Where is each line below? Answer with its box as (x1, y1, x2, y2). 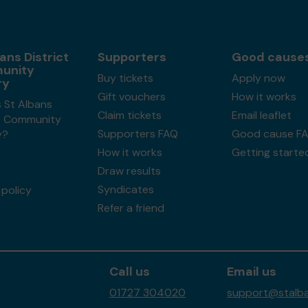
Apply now (231, 71, 285, 85)
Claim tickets (97, 108, 162, 122)
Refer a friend (97, 201, 164, 215)
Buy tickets (97, 71, 153, 85)
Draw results (97, 164, 161, 178)
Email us (227, 263, 276, 280)
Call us (109, 263, 150, 280)
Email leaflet (231, 108, 291, 122)
